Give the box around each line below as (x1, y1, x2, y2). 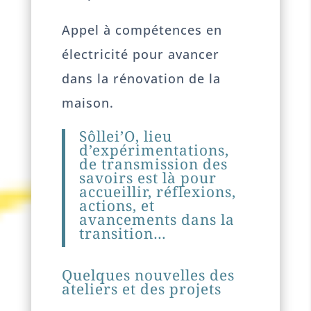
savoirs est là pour (79, 167, 217, 187)
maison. (62, 94, 115, 111)
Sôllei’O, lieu (79, 126, 173, 146)
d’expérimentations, (79, 140, 230, 160)
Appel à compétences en (62, 21, 223, 38)
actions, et (79, 195, 155, 215)
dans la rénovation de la (62, 69, 221, 87)
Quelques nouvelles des (62, 264, 235, 285)
